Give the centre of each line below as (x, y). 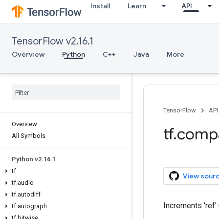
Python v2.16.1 (34, 159)
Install (100, 6)
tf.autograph (29, 206)
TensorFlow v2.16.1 (53, 41)
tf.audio (23, 183)
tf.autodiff (26, 194)
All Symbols (29, 136)
